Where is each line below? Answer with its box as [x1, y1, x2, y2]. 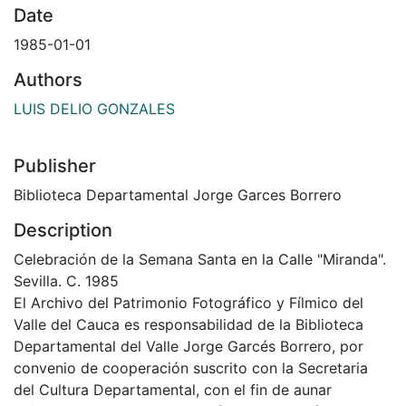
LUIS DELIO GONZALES [14, 99, 175, 118]
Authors [14, 68, 82, 91]
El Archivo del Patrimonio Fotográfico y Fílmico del [14, 293, 363, 312]
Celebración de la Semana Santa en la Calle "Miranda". [14, 249, 386, 268]
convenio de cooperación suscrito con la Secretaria [14, 358, 368, 377]
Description [14, 218, 112, 241]
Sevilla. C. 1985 [14, 271, 119, 290]
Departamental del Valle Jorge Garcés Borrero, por [14, 336, 363, 355]
